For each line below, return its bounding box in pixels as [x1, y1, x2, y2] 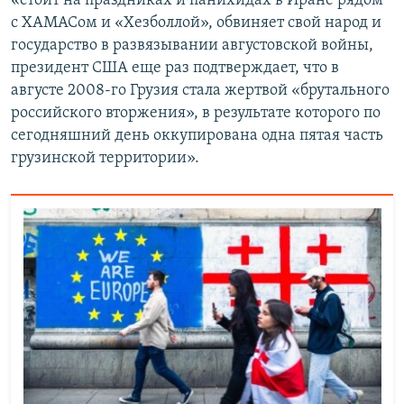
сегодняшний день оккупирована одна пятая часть [11, 126, 383, 144]
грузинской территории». [11, 149, 199, 167]
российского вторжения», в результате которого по [11, 104, 381, 122]
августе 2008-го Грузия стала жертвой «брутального [11, 81, 390, 99]
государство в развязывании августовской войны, [11, 36, 373, 54]
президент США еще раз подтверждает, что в [11, 59, 339, 77]
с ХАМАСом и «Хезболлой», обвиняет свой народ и [11, 14, 381, 32]
